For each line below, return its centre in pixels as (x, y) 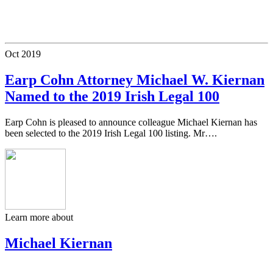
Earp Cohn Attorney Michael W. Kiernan (135, 80)
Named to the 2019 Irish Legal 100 (112, 97)
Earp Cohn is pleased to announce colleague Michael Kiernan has (131, 122)
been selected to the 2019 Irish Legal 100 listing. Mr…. (111, 133)
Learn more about (39, 218)
